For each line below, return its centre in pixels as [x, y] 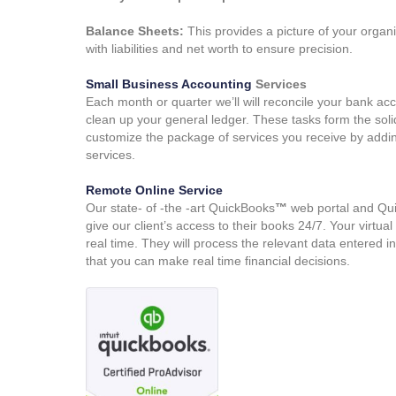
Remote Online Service [154, 190]
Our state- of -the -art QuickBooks [180, 208]
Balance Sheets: [135, 31]
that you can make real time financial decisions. [218, 261]
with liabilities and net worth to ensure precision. [219, 49]
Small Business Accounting [169, 84]
